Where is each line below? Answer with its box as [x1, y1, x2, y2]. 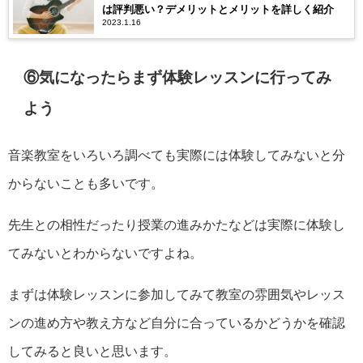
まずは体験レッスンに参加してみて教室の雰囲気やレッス [8, 287, 345, 301]
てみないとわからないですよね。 [8, 246, 203, 259]
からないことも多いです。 [8, 176, 164, 190]
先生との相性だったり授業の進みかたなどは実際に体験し [8, 217, 345, 231]
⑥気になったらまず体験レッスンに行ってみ [23, 69, 332, 85]
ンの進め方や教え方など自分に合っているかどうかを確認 [8, 315, 345, 329]
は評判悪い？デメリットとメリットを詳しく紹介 [102, 4, 334, 15]
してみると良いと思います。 [8, 344, 177, 357]
